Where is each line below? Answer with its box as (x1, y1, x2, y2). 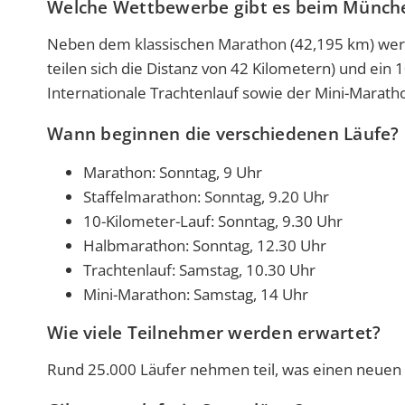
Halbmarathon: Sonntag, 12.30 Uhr (83, 235, 326, 257)
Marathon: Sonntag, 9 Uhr (83, 162, 262, 184)
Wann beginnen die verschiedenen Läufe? (47, 122, 400, 146)
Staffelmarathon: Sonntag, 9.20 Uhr (83, 186, 329, 208)
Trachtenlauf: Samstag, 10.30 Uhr (83, 259, 316, 281)
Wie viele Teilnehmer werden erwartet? (47, 321, 381, 345)
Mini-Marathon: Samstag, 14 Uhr (83, 284, 308, 306)
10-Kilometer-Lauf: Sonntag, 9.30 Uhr (83, 211, 343, 232)
